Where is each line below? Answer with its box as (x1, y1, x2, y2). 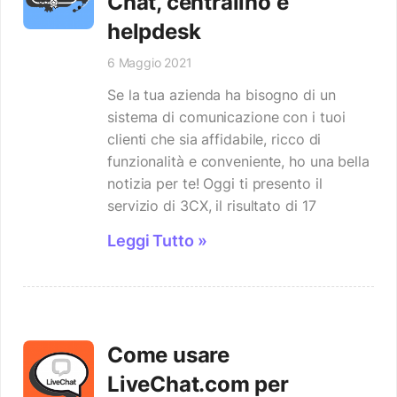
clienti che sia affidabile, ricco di (107, 130, 322, 148)
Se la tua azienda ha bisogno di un (107, 86, 336, 104)
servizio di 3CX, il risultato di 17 (107, 197, 316, 214)
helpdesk (107, 19, 201, 44)
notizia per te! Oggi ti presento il (107, 175, 323, 192)
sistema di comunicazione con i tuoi (107, 108, 346, 126)
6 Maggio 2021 (107, 55, 192, 70)
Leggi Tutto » (107, 231, 207, 250)
